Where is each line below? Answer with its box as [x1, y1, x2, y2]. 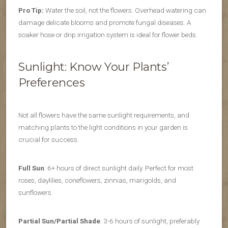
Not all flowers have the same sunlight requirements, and [18, 111, 189, 120]
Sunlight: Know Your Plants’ [18, 60, 169, 74]
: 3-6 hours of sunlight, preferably [100, 217, 199, 225]
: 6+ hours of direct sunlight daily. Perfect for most [44, 164, 193, 173]
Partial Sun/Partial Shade [18, 217, 100, 225]
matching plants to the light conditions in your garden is [18, 123, 188, 132]
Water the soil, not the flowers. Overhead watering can [44, 6, 206, 15]
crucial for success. [18, 135, 79, 144]
